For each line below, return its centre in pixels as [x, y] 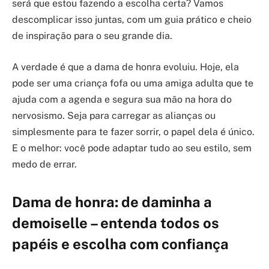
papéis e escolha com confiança [120, 244]
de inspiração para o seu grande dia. [92, 36]
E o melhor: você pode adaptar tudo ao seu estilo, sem [132, 148]
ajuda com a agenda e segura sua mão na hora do [122, 99]
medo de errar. [44, 164]
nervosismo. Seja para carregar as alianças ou [114, 116]
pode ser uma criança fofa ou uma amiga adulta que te [133, 83]
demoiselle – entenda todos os [116, 223]
